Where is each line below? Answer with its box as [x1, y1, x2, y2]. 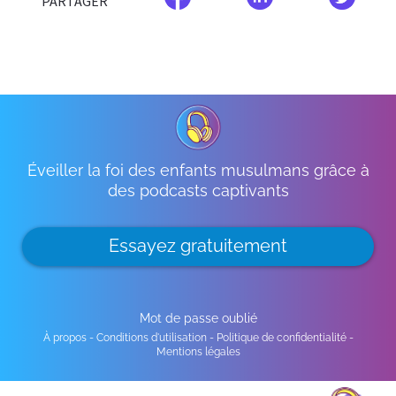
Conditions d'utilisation [95, 331, 207, 345]
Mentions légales [156, 346, 240, 359]
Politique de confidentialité [216, 331, 346, 345]
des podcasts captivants [107, 181, 289, 201]
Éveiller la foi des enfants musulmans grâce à [27, 161, 369, 180]
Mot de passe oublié [139, 311, 257, 326]
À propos [42, 331, 87, 345]
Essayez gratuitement [109, 235, 287, 257]
